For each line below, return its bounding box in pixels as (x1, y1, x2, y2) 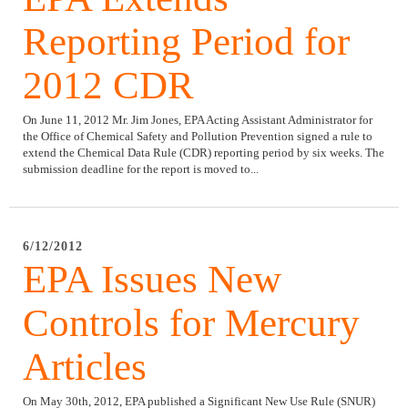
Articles (23, 345, 147, 389)
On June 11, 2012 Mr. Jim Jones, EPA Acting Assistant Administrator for (23, 113, 372, 127)
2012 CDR (23, 64, 194, 107)
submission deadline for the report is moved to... (23, 162, 259, 177)
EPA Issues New (23, 258, 281, 301)
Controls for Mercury (23, 301, 360, 345)
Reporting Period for (23, 20, 350, 64)
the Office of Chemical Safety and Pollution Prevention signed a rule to (23, 129, 372, 144)
